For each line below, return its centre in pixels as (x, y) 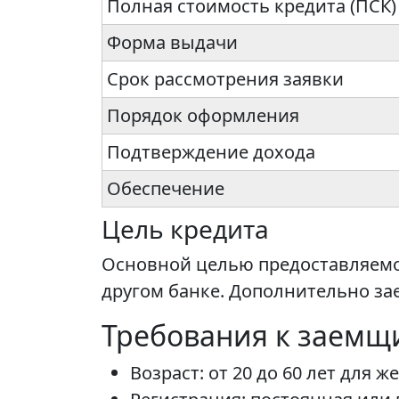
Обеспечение (166, 189)
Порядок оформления (203, 116)
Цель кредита (185, 229)
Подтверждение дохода (211, 152)
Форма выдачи (172, 43)
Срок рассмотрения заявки (225, 79)
